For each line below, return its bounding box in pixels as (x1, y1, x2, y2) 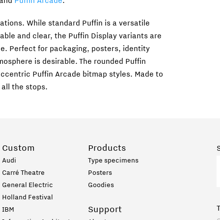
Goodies (88, 181, 114, 191)
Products (88, 142, 126, 155)
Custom (2, 142, 35, 155)
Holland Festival (2, 193, 53, 203)
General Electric (2, 181, 53, 191)
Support (88, 204, 122, 217)
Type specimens (88, 156, 138, 166)
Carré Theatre (2, 168, 45, 178)
